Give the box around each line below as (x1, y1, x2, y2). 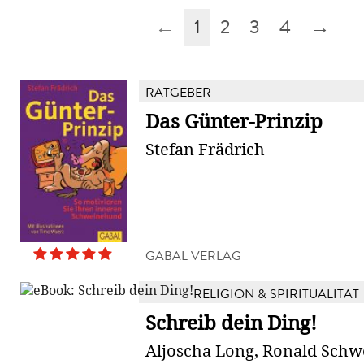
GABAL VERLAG (145, 246, 241, 265)
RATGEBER (145, 83, 211, 102)
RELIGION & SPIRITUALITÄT (193, 284, 359, 303)
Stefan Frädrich (145, 139, 265, 160)
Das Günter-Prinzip (145, 110, 323, 134)
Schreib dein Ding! (145, 311, 317, 336)
